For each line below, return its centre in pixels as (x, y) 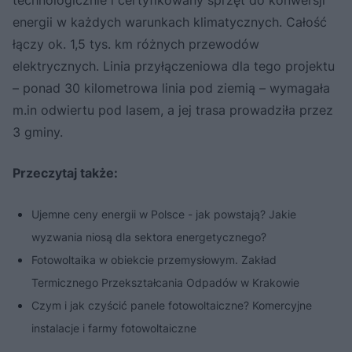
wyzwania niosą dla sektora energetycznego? (149, 236)
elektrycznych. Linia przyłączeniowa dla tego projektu (174, 66)
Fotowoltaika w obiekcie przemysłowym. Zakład (154, 259)
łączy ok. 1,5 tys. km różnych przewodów (136, 44)
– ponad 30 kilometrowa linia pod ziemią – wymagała (171, 88)
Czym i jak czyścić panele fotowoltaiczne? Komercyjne (172, 305)
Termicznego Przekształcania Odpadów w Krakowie (165, 282)
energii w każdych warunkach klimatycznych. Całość (170, 22)
